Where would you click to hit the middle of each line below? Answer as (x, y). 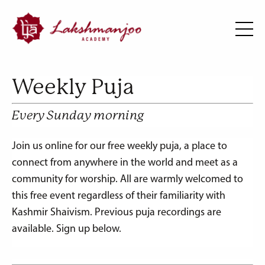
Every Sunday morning (78, 115)
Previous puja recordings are (157, 212)
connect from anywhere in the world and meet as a (125, 163)
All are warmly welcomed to (182, 179)
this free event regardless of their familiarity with (119, 196)
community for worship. (66, 179)
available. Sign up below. (67, 229)
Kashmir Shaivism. (52, 212)
